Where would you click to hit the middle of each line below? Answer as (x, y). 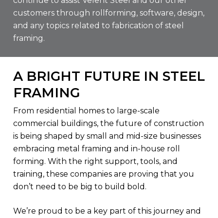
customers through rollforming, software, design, (109, 13)
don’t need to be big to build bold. (80, 187)
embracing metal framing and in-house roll (96, 149)
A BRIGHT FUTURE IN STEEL (109, 76)
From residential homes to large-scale (86, 111)
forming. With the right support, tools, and (95, 162)
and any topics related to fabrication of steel (98, 25)
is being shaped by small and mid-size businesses (107, 136)
